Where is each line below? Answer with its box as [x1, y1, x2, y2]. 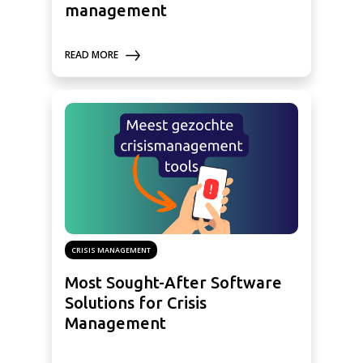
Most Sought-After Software [65, 273, 282, 293]
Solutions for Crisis [65, 293, 207, 313]
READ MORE [65, 48, 118, 62]
